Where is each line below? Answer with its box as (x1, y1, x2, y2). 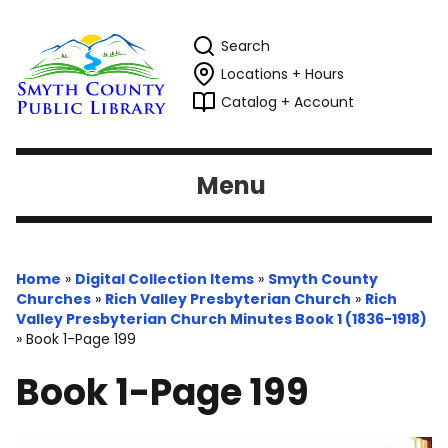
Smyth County (268, 269, 378, 289)
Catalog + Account (221, 92, 354, 112)
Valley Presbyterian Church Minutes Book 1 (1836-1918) (16, 309, 427, 329)
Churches (16, 289, 91, 309)
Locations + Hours (221, 64, 344, 84)
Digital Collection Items (75, 269, 254, 289)
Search (221, 36, 270, 56)
